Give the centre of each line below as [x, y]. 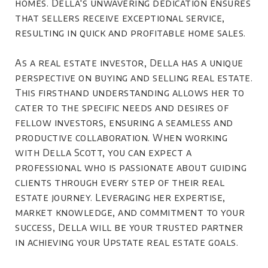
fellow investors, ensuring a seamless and [124, 122]
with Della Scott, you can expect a [103, 152]
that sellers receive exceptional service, [120, 18]
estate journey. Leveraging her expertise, [120, 197]
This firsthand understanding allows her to [130, 92]
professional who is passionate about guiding [131, 167]
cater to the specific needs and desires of [122, 107]
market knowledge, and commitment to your [130, 212]
